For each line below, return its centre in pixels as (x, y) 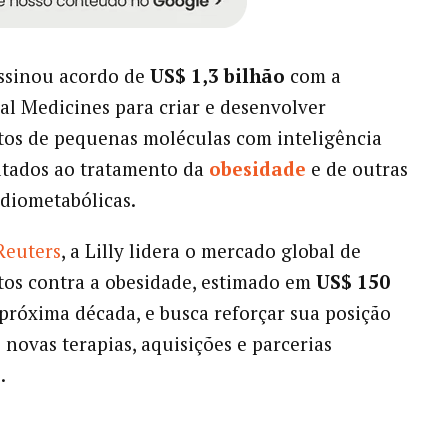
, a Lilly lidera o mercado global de (210, 251)
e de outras (356, 169)
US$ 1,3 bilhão (217, 76)
